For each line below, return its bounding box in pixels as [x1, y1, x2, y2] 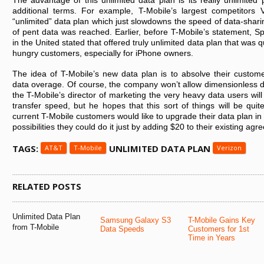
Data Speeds [100, 225, 144, 233]
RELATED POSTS [12, 180, 81, 192]
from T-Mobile [12, 223, 59, 232]
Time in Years [187, 233, 235, 242]
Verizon [216, 143, 242, 152]
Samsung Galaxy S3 [100, 216, 171, 225]
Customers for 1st [187, 225, 249, 233]
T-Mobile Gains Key [187, 216, 255, 225]
